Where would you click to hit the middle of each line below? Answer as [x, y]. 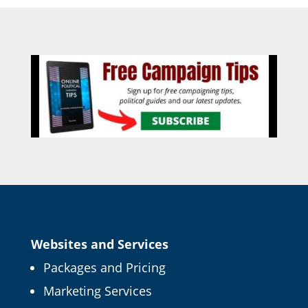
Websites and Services [99, 244]
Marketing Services [97, 290]
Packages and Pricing [104, 267]
